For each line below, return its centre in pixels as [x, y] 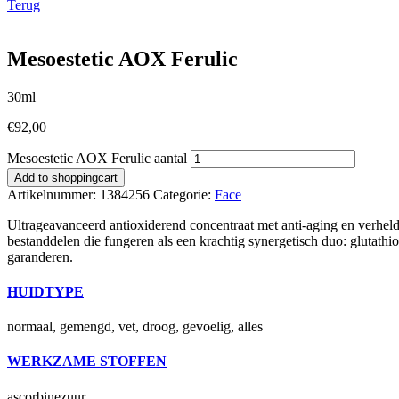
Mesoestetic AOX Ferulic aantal [97, 158]
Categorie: [184, 194]
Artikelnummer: [53, 194]
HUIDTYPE [45, 291]
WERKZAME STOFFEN [87, 362]
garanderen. [40, 256]
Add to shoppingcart [66, 177]
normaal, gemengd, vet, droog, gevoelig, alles [135, 327]
